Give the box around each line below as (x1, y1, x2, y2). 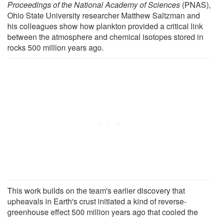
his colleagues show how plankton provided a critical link (7, 20, 203, 32)
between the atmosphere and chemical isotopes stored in (7, 31, 203, 42)
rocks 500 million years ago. (7, 41, 104, 53)
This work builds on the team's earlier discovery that (7, 184, 185, 196)
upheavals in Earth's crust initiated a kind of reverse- (7, 195, 186, 207)
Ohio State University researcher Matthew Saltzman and (7, 9, 200, 21)
